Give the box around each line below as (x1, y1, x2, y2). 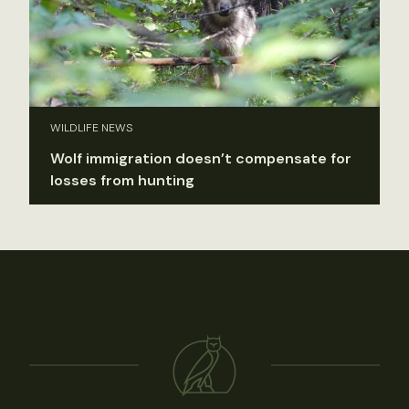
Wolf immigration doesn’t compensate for (50, 148, 351, 168)
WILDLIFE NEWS (50, 120, 133, 135)
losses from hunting (50, 170, 194, 190)
